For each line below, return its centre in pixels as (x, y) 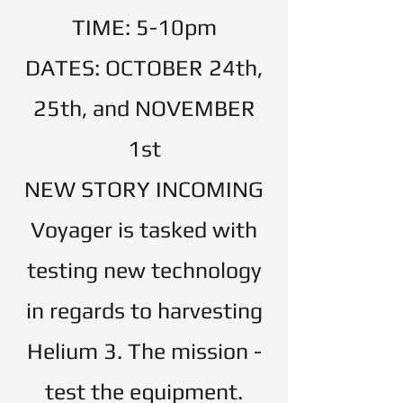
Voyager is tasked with (144, 230)
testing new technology (144, 270)
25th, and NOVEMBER (144, 108)
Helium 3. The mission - (144, 351)
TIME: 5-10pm (144, 27)
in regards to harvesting (144, 311)
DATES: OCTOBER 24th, (144, 68)
